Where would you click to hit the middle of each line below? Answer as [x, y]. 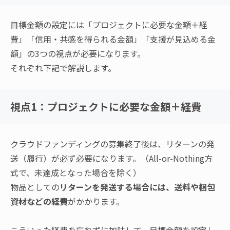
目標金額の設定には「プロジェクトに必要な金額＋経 [109, 25]
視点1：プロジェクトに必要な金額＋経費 [106, 107]
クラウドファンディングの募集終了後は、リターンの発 [112, 144]
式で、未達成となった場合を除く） [76, 173]
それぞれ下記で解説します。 [63, 68]
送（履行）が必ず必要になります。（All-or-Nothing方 [111, 158]
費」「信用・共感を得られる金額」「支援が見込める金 [113, 39]
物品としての [35, 187]
